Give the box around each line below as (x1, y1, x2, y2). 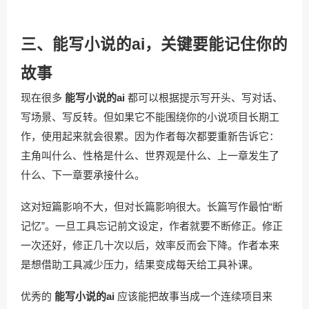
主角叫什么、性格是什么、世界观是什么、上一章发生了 (21, 150, 279, 161)
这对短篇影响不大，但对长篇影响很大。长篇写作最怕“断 (21, 201, 283, 212)
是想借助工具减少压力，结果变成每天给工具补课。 (21, 259, 259, 270)
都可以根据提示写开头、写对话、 (125, 92, 283, 103)
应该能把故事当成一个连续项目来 (114, 290, 272, 302)
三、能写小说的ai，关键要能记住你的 (21, 36, 288, 53)
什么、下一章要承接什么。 (21, 169, 145, 181)
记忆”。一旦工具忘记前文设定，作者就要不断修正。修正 (21, 220, 283, 232)
